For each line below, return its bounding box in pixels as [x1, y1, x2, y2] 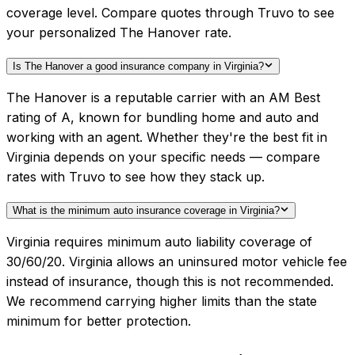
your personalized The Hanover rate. [6, 25, 231, 41]
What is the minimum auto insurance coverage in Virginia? [13, 204, 280, 217]
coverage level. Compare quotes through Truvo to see [6, 5, 334, 21]
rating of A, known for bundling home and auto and [6, 109, 319, 126]
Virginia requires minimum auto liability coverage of [6, 234, 312, 250]
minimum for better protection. [6, 313, 191, 330]
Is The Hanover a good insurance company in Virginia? [13, 60, 264, 73]
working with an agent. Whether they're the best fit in [6, 129, 327, 146]
